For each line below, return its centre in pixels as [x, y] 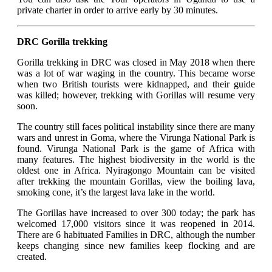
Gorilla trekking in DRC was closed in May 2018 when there [136, 63]
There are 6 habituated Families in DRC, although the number [136, 235]
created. [32, 257]
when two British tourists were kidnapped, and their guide [136, 84]
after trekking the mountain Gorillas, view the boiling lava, [136, 182]
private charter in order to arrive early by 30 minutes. [117, 10]
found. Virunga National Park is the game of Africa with [136, 149]
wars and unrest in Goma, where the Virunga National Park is [136, 138]
